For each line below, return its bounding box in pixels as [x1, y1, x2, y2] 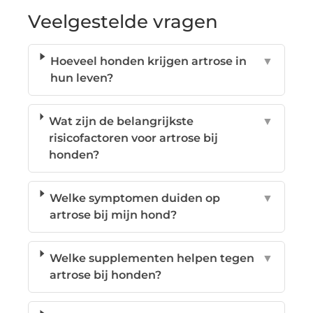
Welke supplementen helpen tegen [49, 251, 254, 265]
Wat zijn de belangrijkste [48, 114, 194, 128]
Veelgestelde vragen [28, 10, 219, 33]
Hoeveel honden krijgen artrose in [50, 54, 247, 68]
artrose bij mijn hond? [50, 208, 177, 221]
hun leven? [50, 71, 114, 85]
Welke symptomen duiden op [50, 191, 221, 205]
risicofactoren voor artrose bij [48, 131, 218, 145]
